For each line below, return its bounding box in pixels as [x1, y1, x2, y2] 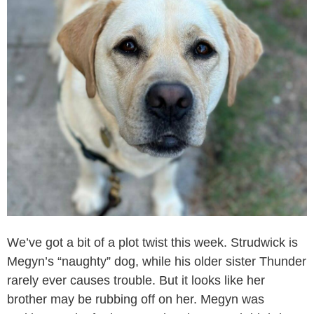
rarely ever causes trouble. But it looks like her [7, 273, 265, 287]
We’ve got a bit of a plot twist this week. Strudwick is [7, 235, 298, 250]
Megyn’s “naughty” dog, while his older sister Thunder [7, 254, 306, 268]
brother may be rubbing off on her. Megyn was [7, 292, 264, 306]
